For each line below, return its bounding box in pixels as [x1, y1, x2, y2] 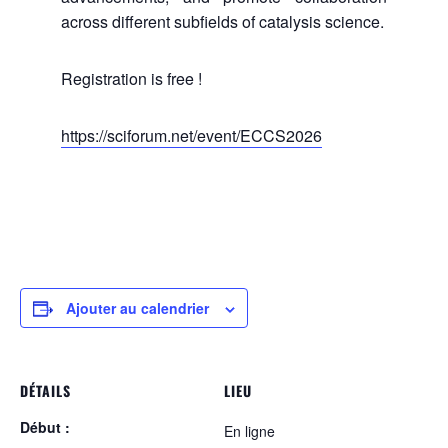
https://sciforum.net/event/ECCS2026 [60, 124, 322, 148]
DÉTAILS [20, 380, 71, 402]
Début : [20, 417, 70, 438]
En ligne [224, 421, 275, 442]
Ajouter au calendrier [66, 298, 209, 319]
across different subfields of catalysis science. [60, 10, 384, 34]
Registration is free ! [60, 67, 202, 91]
